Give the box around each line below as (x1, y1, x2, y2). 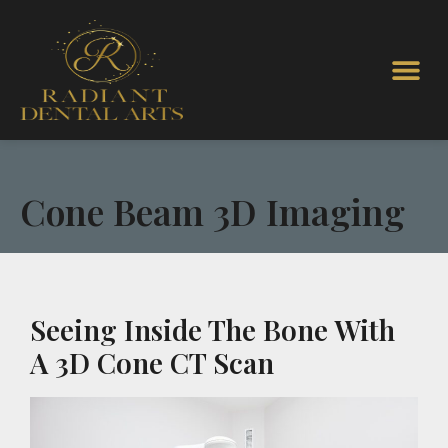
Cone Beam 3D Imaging (20, 187, 405, 235)
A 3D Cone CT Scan (30, 344, 274, 381)
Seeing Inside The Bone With (30, 311, 395, 348)
